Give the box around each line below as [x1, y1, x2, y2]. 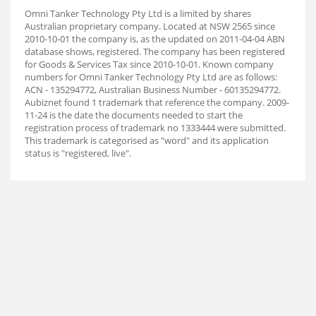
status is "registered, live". [25, 147, 131, 159]
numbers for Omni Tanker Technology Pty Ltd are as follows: [25, 71, 277, 83]
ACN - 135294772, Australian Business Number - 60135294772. [25, 83, 281, 96]
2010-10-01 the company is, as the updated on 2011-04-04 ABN [25, 32, 285, 45]
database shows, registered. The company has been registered [25, 45, 285, 58]
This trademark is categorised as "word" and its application [25, 134, 269, 147]
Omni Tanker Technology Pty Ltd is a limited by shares [25, 7, 251, 20]
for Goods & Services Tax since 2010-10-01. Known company [25, 58, 274, 71]
